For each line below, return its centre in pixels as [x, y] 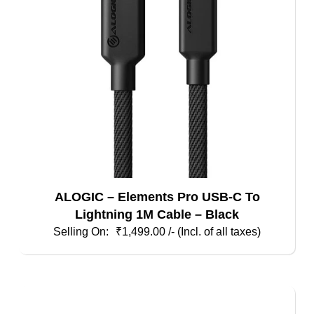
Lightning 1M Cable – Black [157, 214]
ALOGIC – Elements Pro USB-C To [157, 197]
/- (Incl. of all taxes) [214, 232]
